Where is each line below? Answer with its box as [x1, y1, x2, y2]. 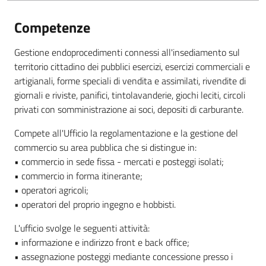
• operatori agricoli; [14, 183, 88, 197]
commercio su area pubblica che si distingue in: [14, 140, 197, 154]
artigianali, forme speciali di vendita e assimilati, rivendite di [14, 74, 246, 88]
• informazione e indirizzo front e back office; [14, 235, 189, 249]
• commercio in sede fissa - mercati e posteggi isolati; [14, 154, 224, 169]
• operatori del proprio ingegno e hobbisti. [14, 197, 176, 211]
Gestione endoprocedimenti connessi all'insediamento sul [14, 45, 240, 59]
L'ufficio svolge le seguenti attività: [14, 221, 150, 235]
